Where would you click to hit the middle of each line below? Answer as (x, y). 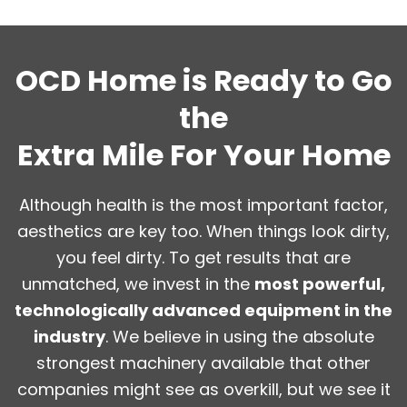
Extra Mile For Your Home (203, 154)
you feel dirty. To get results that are (203, 257)
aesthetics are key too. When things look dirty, (203, 231)
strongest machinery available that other (203, 362)
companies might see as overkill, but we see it (203, 389)
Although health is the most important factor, (203, 204)
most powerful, (320, 283)
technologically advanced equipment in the (203, 310)
